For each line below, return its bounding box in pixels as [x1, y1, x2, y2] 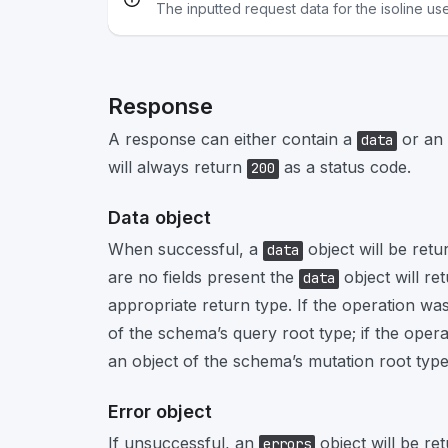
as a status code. [279, 157, 411, 177]
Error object [108, 401, 212, 422]
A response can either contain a [108, 129, 357, 149]
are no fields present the [108, 267, 299, 287]
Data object [108, 207, 211, 228]
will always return [108, 157, 247, 177]
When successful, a [108, 239, 263, 259]
